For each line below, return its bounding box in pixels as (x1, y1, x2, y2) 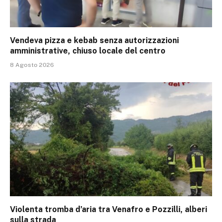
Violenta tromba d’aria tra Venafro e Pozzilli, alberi (10, 204, 207, 214)
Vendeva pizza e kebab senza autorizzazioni (10, 36, 179, 46)
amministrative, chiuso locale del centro (10, 46, 166, 56)
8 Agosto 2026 (10, 61, 54, 69)
